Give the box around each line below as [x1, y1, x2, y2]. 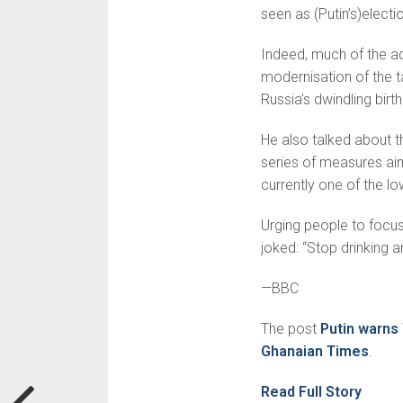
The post [260, 320, 320, 338]
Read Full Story [260, 383, 362, 401]
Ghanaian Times [260, 343, 369, 361]
